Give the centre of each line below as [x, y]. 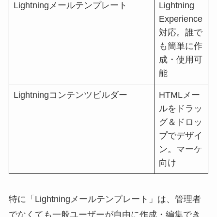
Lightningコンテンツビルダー [70, 95]
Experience [180, 19]
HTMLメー [179, 95]
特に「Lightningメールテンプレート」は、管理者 [105, 199]
